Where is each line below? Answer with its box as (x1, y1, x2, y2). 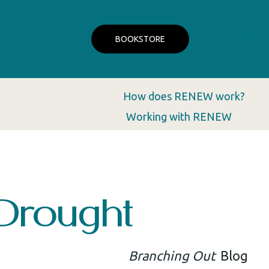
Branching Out (128, 248, 216, 263)
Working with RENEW (126, 110, 232, 122)
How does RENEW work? (123, 90, 245, 102)
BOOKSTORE (115, 34, 165, 44)
